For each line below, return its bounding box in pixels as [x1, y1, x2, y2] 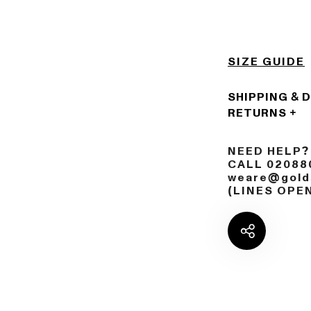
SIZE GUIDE [228, 54, 305, 69]
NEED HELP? [228, 144, 310, 159]
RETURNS [228, 106, 287, 121]
